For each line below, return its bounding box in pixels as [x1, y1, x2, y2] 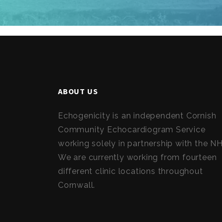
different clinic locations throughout [58, 166, 203, 176]
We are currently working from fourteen [58, 153, 217, 162]
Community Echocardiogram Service [58, 125, 206, 134]
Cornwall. [58, 180, 96, 190]
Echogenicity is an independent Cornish [58, 111, 217, 120]
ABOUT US [58, 86, 98, 96]
